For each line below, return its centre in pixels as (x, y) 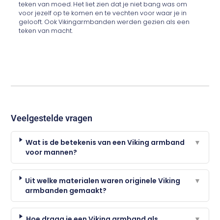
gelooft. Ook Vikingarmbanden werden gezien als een (104, 22)
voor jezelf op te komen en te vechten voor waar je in (103, 13)
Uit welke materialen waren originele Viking (103, 180)
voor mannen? (52, 152)
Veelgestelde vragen (52, 118)
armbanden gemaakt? (66, 190)
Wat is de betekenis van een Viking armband (105, 142)
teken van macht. (46, 31)
